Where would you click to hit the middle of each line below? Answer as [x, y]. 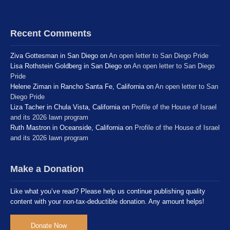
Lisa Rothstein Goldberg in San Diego [66, 66]
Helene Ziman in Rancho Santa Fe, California [77, 86]
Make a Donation [47, 168]
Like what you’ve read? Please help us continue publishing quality [108, 191]
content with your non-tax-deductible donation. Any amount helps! [107, 201]
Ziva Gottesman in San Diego [54, 55]
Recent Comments [51, 33]
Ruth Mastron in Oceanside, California [67, 127]
